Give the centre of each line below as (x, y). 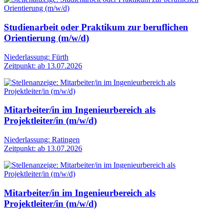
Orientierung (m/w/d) (46, 38)
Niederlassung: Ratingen (42, 140)
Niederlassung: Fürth (36, 57)
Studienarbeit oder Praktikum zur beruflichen (96, 27)
